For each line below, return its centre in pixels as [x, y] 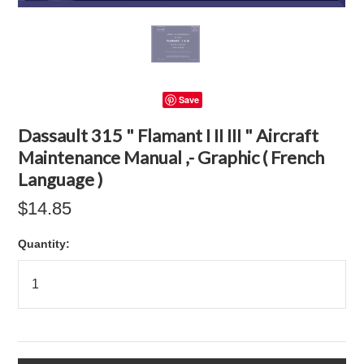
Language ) [61, 179]
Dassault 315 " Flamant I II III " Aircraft [169, 135]
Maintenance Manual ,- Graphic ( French [171, 157]
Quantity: [44, 244]
